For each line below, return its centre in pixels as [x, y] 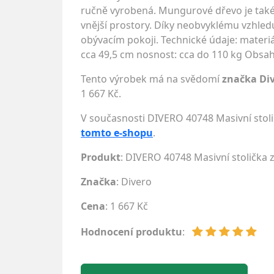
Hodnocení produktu [131, 232]
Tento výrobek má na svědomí [151, 79]
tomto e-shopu [117, 133]
